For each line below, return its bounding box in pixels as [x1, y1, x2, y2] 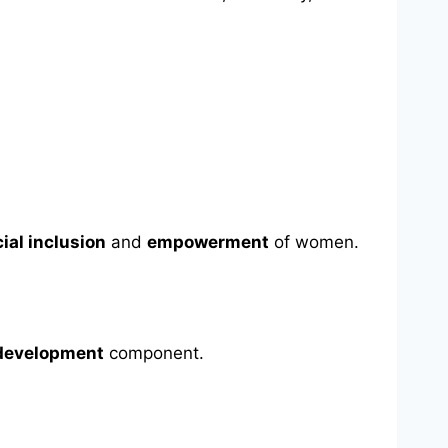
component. [104, 343, 204, 364]
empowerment [147, 232, 269, 253]
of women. [269, 232, 359, 253]
